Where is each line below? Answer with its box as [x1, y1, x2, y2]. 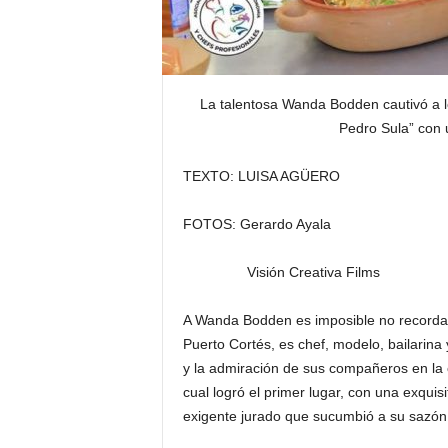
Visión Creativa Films [182, 264, 380, 280]
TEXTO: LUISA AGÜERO [182, 168, 340, 184]
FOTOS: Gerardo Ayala [182, 216, 331, 232]
